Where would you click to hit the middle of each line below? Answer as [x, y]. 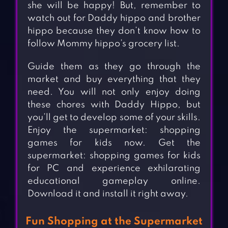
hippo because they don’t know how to [114, 31]
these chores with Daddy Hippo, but [114, 105]
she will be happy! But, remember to [114, 6]
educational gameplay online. [114, 181]
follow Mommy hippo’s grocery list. [103, 44]
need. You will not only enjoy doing [114, 92]
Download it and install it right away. [108, 194]
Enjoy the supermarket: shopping [114, 131]
